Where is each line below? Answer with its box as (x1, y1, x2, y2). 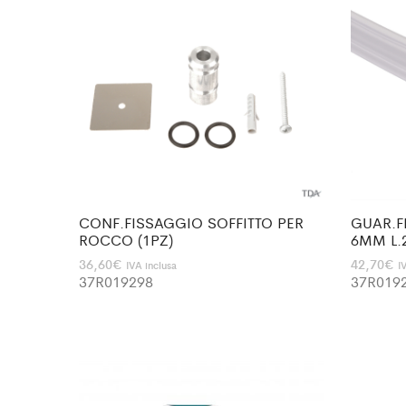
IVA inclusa (126, 256, 177, 272)
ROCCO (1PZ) (79, 228, 173, 250)
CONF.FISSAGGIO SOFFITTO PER (79, 211, 304, 233)
